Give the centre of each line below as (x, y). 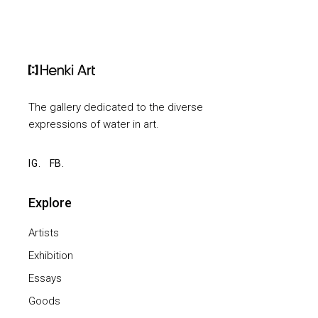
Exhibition (51, 255)
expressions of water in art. (94, 124)
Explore (50, 202)
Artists (44, 232)
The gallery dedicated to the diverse (116, 107)
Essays (45, 278)
